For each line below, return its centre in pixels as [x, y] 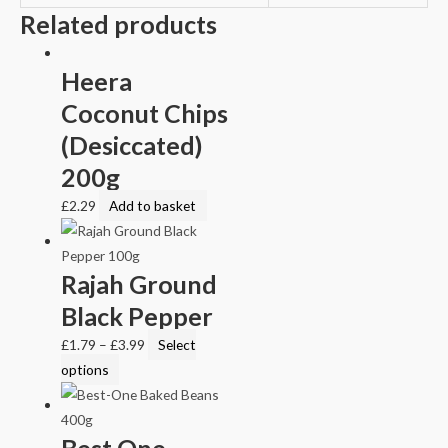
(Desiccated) [132, 144]
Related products [118, 23]
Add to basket [153, 205]
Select [177, 344]
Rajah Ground [139, 283]
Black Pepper [137, 315]
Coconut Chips [145, 112]
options [85, 369]
